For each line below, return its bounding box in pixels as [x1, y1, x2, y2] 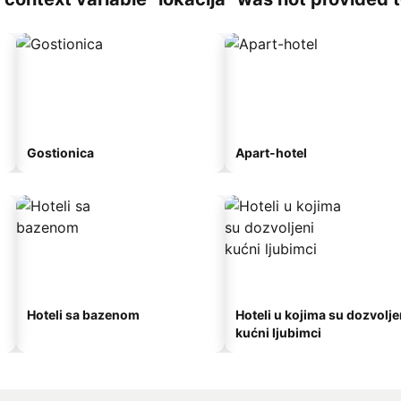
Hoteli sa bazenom [27, 307, 140, 322]
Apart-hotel [235, 145, 307, 160]
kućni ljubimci [235, 325, 321, 340]
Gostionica [27, 145, 94, 160]
